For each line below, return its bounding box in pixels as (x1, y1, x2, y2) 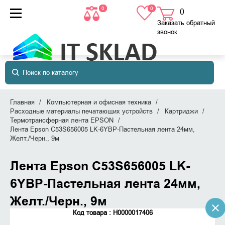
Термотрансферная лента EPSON (10, 116, 114, 125)
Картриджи (165, 107, 198, 116)
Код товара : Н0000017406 (72, 208, 153, 217)
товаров (184, 8, 210, 17)
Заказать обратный (157, 19, 215, 27)
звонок (157, 28, 177, 36)
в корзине (180, 17, 209, 26)
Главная (10, 98, 35, 106)
